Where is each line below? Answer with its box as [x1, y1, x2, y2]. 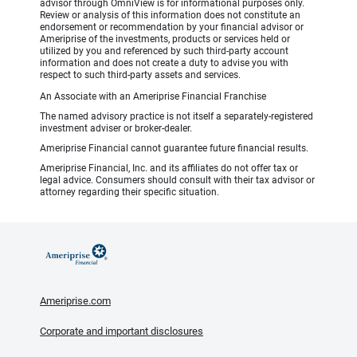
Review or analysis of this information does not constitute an [40, 10, 300, 22]
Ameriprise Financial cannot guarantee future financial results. [40, 143, 308, 155]
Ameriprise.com [40, 295, 111, 308]
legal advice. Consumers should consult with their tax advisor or [40, 175, 315, 186]
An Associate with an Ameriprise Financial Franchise [40, 91, 266, 103]
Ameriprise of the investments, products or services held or [40, 33, 290, 45]
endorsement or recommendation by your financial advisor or [40, 22, 304, 33]
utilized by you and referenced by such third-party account [40, 45, 288, 57]
